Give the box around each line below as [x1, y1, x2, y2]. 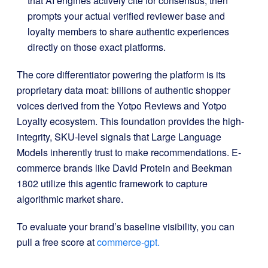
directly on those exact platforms [28, 40, 163, 54]
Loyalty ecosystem [17, 114, 95, 128]
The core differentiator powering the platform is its [17, 68, 226, 81]
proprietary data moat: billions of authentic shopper [17, 83, 230, 97]
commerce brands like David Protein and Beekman [17, 161, 232, 175]
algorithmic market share [17, 192, 121, 206]
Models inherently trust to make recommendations [17, 145, 227, 159]
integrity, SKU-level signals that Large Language [17, 130, 221, 144]
